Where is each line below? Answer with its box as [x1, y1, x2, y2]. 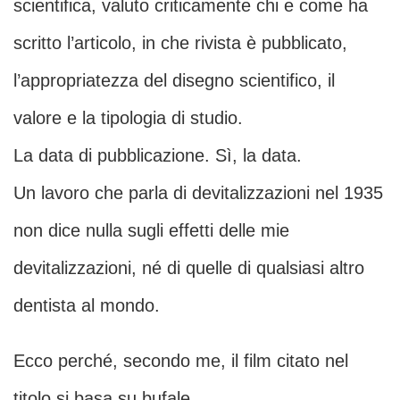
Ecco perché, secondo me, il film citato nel [13, 351, 348, 371]
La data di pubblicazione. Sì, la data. [13, 146, 302, 166]
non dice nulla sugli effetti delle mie [13, 221, 289, 241]
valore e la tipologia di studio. [13, 108, 243, 129]
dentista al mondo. [13, 296, 160, 316]
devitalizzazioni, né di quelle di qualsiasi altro [13, 258, 364, 279]
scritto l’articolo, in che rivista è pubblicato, [13, 33, 347, 54]
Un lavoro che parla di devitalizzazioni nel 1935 [13, 183, 383, 204]
